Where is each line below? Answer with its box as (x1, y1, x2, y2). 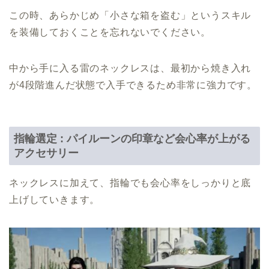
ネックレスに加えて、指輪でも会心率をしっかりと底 (9, 177, 252, 188)
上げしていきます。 (9, 194, 100, 205)
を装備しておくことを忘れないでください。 (9, 27, 211, 38)
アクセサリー (14, 146, 79, 159)
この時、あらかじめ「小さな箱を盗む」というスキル (9, 10, 252, 21)
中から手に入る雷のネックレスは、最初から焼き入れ (9, 63, 252, 74)
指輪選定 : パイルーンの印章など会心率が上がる (14, 131, 250, 145)
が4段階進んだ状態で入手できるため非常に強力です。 (9, 80, 257, 91)
